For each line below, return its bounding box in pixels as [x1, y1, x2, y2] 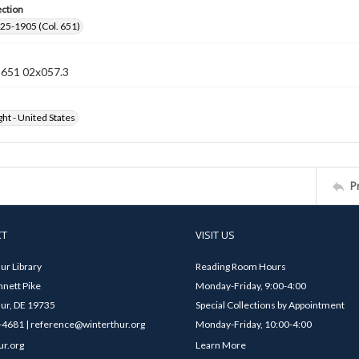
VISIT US [196, 228, 235, 242]
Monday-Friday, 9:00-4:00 [196, 280, 306, 292]
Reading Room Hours [196, 260, 286, 272]
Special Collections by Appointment [196, 299, 345, 311]
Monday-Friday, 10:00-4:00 [196, 318, 312, 330]
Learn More [196, 339, 246, 351]
